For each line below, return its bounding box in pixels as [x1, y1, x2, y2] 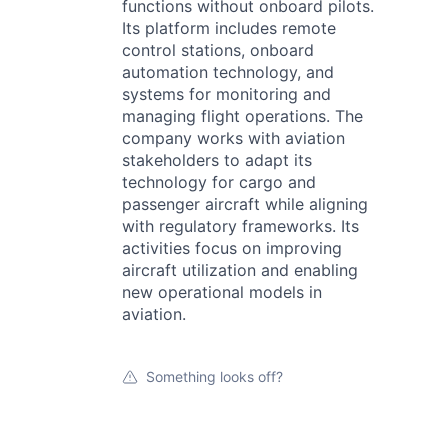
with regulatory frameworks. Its [122, 216, 359, 236]
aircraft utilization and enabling [122, 260, 358, 280]
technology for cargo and [122, 172, 316, 192]
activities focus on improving [122, 238, 342, 258]
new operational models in [122, 282, 322, 302]
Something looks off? [146, 368, 283, 385]
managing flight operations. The [122, 106, 363, 126]
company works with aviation [122, 128, 345, 148]
